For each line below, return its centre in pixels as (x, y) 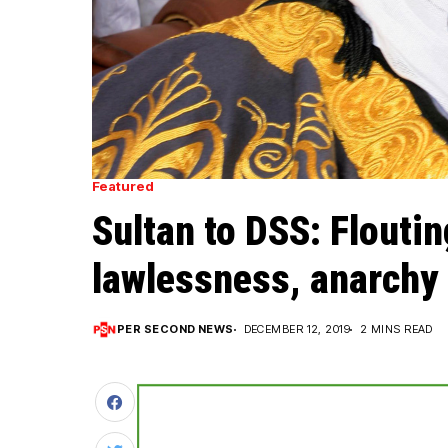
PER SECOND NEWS (175, 329)
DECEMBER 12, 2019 (297, 329)
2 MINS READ (396, 329)
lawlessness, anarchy (265, 280)
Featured (123, 186)
